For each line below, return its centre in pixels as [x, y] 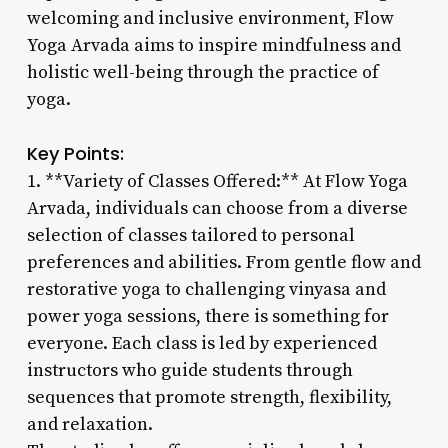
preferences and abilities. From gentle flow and [223, 262]
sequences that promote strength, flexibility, [209, 397]
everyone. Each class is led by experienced [201, 343]
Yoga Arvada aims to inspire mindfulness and [213, 45]
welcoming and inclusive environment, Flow [210, 18]
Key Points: [75, 153]
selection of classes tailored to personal [190, 235]
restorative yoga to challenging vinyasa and [206, 289]
